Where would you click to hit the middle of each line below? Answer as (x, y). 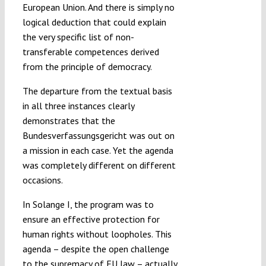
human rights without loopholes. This (97, 234)
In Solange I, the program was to (88, 204)
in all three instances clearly (78, 105)
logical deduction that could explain (94, 22)
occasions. (42, 180)
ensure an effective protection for (91, 219)
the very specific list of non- (78, 37)
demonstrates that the (69, 120)
